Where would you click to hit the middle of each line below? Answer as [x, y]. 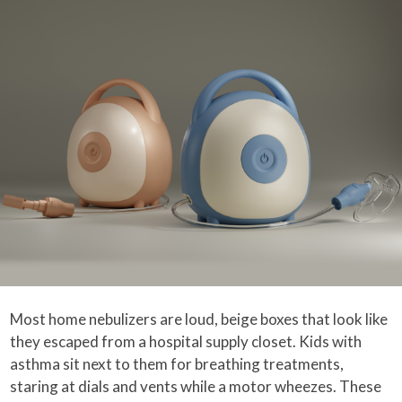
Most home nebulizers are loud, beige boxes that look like [199, 319]
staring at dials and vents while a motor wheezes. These [196, 386]
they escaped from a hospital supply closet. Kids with [186, 341]
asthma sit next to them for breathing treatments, [177, 363]
